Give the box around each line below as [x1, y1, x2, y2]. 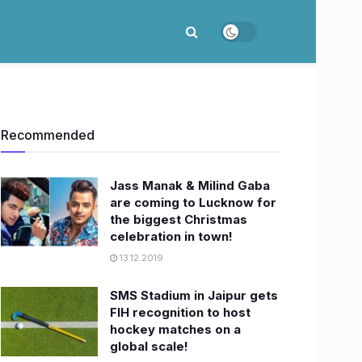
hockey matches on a [110, 322, 241, 337]
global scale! [110, 339, 188, 354]
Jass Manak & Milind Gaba [110, 178, 270, 193]
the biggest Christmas [110, 212, 247, 227]
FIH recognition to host [110, 305, 250, 320]
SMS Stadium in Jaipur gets [110, 288, 278, 303]
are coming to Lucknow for [110, 195, 276, 210]
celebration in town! [110, 229, 233, 244]
